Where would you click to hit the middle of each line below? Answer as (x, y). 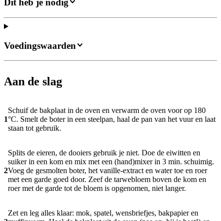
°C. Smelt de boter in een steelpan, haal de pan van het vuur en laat (112, 119)
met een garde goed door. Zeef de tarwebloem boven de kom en (107, 180)
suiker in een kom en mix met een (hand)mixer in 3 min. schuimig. (111, 162)
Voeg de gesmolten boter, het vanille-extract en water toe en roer (108, 171)
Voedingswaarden (40, 45)
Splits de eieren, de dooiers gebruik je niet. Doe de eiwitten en (104, 153)
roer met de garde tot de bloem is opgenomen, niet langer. (97, 188)
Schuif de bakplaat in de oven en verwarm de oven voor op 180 (107, 110)
